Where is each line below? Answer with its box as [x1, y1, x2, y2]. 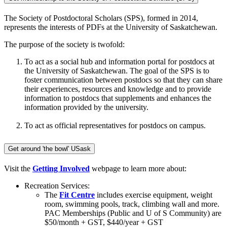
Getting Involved [32, 164, 90, 173]
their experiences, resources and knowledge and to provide [24, 84, 211, 93]
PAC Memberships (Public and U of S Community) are [45, 208, 221, 217]
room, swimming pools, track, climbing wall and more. [45, 199, 219, 208]
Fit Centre [59, 190, 95, 199]
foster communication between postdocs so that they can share [24, 75, 222, 84]
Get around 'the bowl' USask [8, 144, 91, 153]
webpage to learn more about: [90, 164, 186, 173]
